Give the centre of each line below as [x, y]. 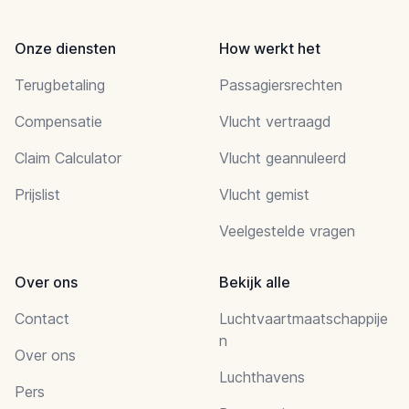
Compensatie [58, 121]
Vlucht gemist [264, 194]
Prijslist [37, 194]
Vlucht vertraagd [275, 121]
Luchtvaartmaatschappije [304, 318]
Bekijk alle [255, 282]
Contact [42, 318]
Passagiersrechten [281, 84]
